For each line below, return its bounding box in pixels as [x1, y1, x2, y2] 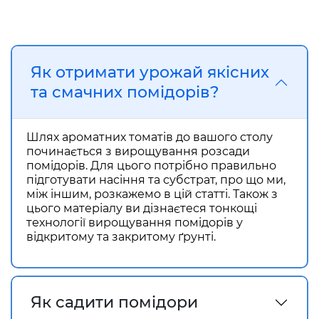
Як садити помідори [31, 293, 198, 312]
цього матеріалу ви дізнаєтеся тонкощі [26, 202, 257, 215]
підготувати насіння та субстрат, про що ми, [26, 173, 286, 187]
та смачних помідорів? [31, 83, 219, 102]
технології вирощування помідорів [26, 216, 234, 229]
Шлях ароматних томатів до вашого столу [26, 130, 273, 144]
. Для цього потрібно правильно [85, 159, 276, 172]
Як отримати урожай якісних [31, 63, 269, 82]
